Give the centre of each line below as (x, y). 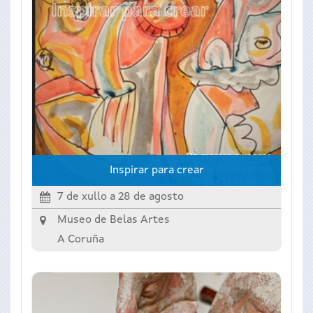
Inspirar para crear (156, 170)
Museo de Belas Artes (114, 220)
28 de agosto (151, 197)
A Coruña (81, 239)
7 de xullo (82, 197)
